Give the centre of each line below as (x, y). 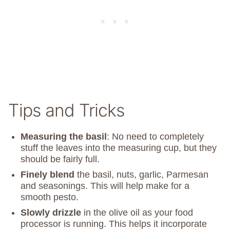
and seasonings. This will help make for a (105, 186)
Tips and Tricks (66, 110)
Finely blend (47, 175)
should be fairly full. (60, 159)
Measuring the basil (64, 137)
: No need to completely (155, 137)
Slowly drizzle (51, 213)
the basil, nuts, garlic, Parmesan (141, 175)
